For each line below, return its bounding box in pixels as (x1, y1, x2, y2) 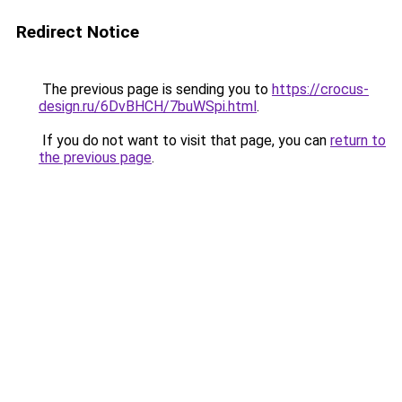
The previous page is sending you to (39, 81, 272, 98)
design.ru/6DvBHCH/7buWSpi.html (39, 98, 257, 115)
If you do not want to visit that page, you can (39, 132, 330, 149)
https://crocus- (272, 81, 369, 98)
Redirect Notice (16, 22, 139, 42)
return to (330, 132, 386, 149)
